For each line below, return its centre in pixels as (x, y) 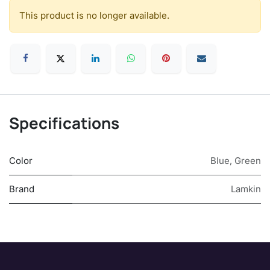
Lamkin (246, 189)
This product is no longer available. (94, 15)
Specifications (64, 123)
